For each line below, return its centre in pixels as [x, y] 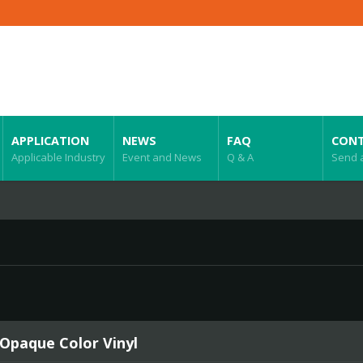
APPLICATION [50, 141]
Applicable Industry [58, 157]
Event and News [162, 157]
